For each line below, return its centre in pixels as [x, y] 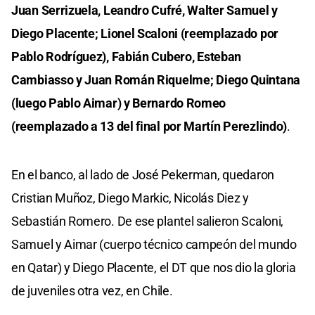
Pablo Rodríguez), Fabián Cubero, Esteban [127, 56]
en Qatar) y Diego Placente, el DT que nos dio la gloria [154, 267]
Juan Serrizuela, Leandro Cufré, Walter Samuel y [144, 10]
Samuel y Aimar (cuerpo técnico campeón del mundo [154, 244]
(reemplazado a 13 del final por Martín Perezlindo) [149, 126]
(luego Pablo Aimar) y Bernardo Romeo [119, 103]
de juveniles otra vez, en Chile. [92, 290]
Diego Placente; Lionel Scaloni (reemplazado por [145, 33]
